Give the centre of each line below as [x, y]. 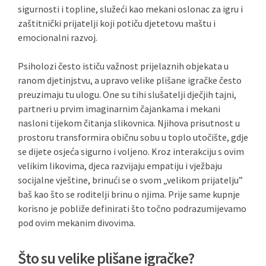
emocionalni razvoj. [58, 37]
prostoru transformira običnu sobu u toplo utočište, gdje [133, 137]
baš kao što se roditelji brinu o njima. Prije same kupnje [129, 194]
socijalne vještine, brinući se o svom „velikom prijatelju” [130, 180]
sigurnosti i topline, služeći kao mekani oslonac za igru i [130, 9]
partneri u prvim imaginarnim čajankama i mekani [119, 109]
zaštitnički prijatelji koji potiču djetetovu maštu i [117, 23]
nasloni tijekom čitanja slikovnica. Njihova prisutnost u [129, 123]
